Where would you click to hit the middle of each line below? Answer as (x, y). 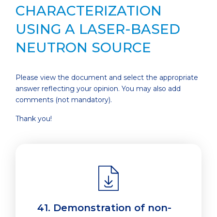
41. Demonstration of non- (104, 208)
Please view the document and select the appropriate (107, 78)
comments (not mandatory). (64, 100)
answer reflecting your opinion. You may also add (98, 89)
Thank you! (34, 119)
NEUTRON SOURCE (83, 48)
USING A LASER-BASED (98, 29)
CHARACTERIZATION (89, 11)
